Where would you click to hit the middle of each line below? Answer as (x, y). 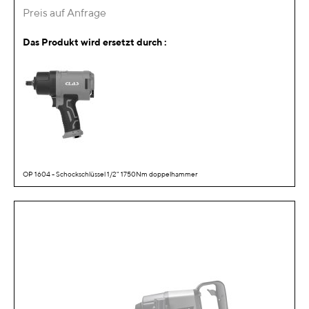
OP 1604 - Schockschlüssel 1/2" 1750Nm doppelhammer (110, 174)
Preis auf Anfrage (64, 13)
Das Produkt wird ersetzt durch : (95, 42)
